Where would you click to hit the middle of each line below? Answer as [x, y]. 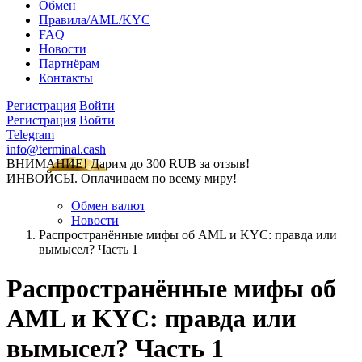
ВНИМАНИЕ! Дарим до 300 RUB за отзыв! [128, 164]
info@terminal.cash [56, 149]
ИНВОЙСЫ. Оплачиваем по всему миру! [122, 178]
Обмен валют [108, 206]
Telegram [30, 135]
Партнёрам [69, 63]
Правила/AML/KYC [95, 20]
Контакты [66, 78]
